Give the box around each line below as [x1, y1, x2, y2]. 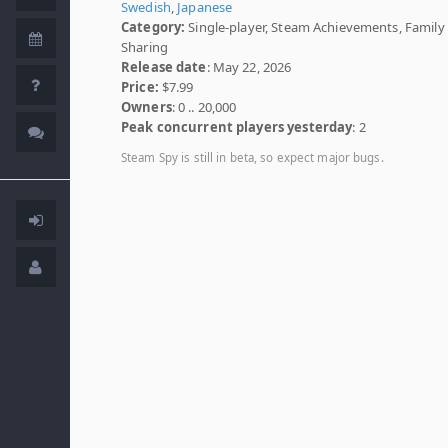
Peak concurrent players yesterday [121, 118, 353, 136]
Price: [121, 78, 159, 96]
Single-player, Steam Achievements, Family [185, 18, 445, 36]
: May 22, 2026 [206, 58, 292, 76]
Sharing [121, 38, 168, 56]
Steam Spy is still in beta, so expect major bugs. [121, 150, 384, 165]
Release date [121, 58, 207, 76]
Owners [121, 98, 172, 116]
